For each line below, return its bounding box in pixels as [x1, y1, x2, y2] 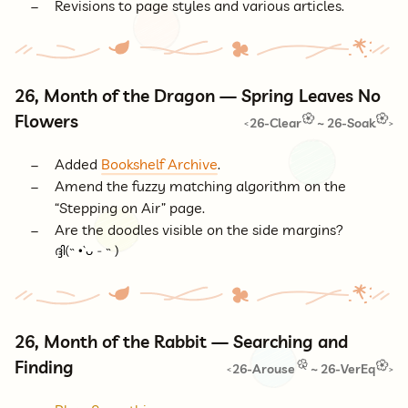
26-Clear [250, 115, 302, 132]
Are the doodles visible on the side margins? [55, 219, 343, 239]
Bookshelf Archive [101, 154, 218, 173]
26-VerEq [320, 361, 375, 378]
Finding [15, 356, 74, 379]
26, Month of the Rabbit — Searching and [15, 331, 348, 353]
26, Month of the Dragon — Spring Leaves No [15, 85, 381, 107]
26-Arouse [232, 361, 296, 378]
